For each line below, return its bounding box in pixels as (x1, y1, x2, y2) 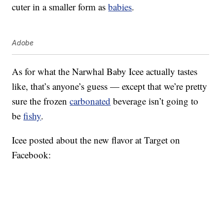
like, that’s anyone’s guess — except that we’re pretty (12, 80, 208, 93)
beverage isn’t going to (110, 95, 199, 108)
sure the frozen (12, 95, 70, 108)
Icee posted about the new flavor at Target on (12, 134, 181, 147)
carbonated (70, 95, 111, 108)
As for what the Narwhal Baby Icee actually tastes (12, 65, 198, 78)
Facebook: (12, 148, 51, 161)
